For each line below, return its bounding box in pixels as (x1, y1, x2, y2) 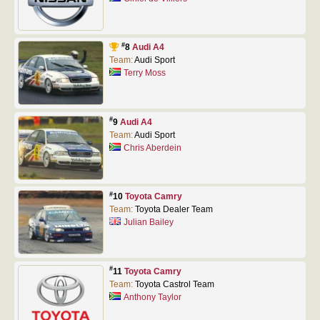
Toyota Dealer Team (134, 204, 213, 215)
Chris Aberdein (124, 142, 182, 153)
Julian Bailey (124, 217, 174, 228)
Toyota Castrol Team (134, 279, 214, 289)
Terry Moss (124, 68, 166, 79)
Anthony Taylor (124, 291, 182, 302)
